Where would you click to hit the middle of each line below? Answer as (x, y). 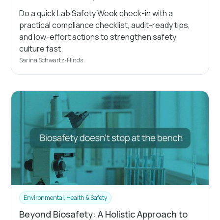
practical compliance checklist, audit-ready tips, (105, 25)
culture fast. (41, 48)
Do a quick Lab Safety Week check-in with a (96, 13)
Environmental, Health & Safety (66, 197)
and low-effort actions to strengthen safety (98, 37)
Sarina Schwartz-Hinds (51, 60)
